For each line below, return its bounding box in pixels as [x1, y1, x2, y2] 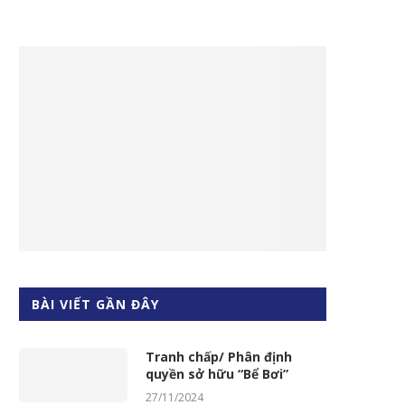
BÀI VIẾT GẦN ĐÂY [32, 295, 159, 313]
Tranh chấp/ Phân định [146, 347, 292, 365]
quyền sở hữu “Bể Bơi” [146, 364, 288, 382]
